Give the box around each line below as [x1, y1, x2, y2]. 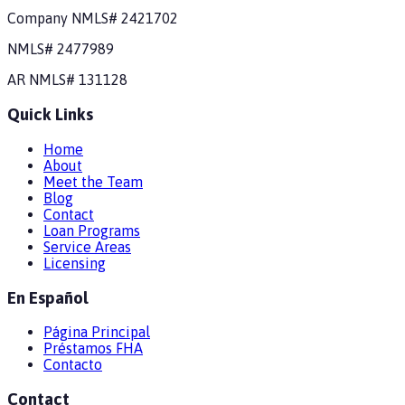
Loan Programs [43, 221, 140, 239]
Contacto [43, 356, 102, 373]
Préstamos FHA [43, 340, 143, 357]
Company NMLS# [7, 10, 121, 27]
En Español [7, 287, 88, 307]
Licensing [43, 254, 106, 271]
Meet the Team [43, 173, 143, 190]
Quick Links [7, 105, 93, 125]
